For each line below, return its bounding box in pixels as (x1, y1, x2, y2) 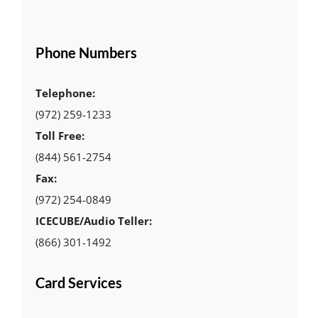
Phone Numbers (35, 44, 137, 62)
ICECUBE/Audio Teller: (35, 213, 152, 228)
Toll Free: (35, 128, 84, 143)
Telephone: (35, 85, 95, 100)
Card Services (35, 273, 122, 291)
